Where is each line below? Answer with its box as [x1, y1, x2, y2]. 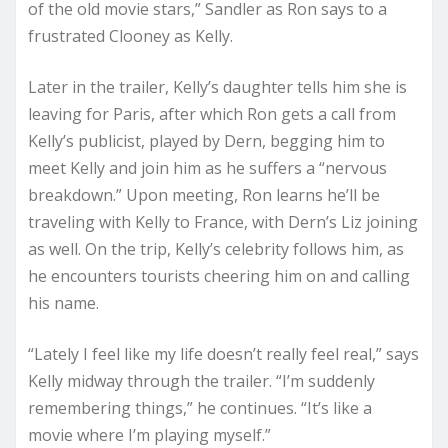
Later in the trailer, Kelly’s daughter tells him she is [28, 76, 407, 99]
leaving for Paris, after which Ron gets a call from [28, 103, 396, 126]
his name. [28, 292, 99, 315]
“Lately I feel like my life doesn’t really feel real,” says [28, 343, 419, 366]
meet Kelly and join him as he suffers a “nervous [28, 157, 387, 180]
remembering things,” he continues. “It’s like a [28, 397, 372, 420]
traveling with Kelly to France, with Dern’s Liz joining [28, 211, 418, 234]
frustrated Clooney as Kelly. [28, 25, 233, 48]
